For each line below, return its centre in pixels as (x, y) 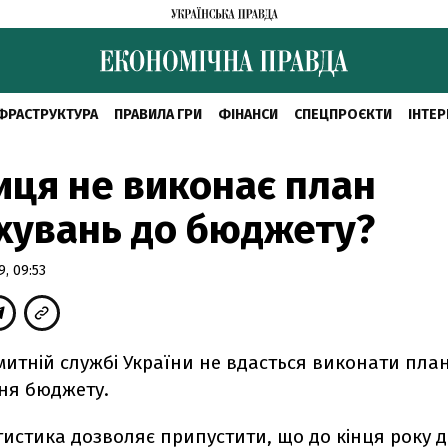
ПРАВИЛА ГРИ (157, 114)
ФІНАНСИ (247, 114)
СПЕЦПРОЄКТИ (342, 114)
